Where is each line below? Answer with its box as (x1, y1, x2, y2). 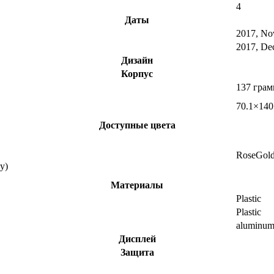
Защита (120, 247, 154, 258)
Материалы (111, 180, 163, 191)
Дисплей (118, 234, 156, 245)
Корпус (121, 68, 153, 80)
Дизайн (121, 55, 153, 66)
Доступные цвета (98, 120, 176, 131)
